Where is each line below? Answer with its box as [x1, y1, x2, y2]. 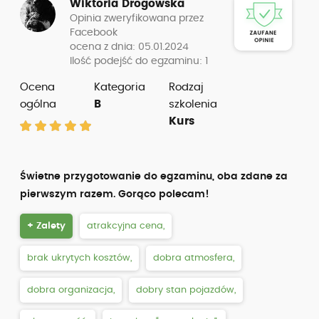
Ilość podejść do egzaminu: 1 [70, 56, 208, 66]
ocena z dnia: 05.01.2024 [70, 42, 189, 52]
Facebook [70, 28, 117, 38]
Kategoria [94, 82, 146, 93]
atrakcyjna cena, [87, 221, 164, 231]
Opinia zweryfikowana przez [70, 14, 204, 23]
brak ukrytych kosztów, [27, 253, 132, 263]
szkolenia [168, 99, 217, 110]
